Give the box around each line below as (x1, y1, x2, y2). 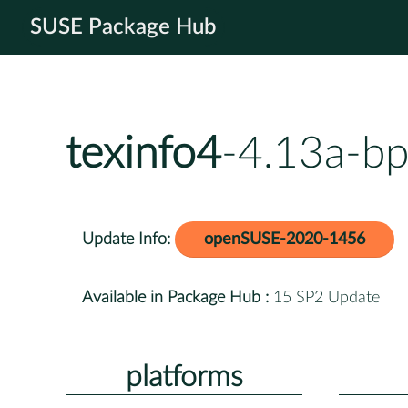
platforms (125, 362, 243, 392)
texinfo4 (66, 132, 221, 177)
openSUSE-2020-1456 (204, 230, 365, 248)
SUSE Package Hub (30, 16, 217, 38)
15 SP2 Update (269, 289, 380, 306)
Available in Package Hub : (82, 289, 269, 306)
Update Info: (82, 230, 170, 248)
